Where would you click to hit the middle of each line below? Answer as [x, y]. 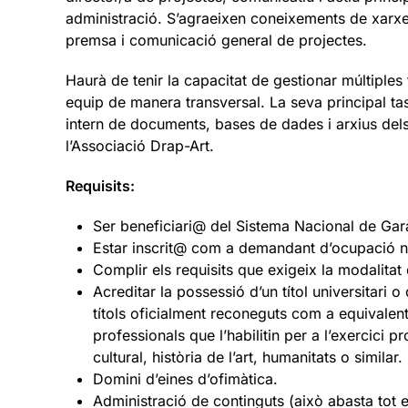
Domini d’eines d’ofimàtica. [185, 378]
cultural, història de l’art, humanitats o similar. [248, 357]
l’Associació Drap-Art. [140, 145]
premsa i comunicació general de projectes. [216, 40]
